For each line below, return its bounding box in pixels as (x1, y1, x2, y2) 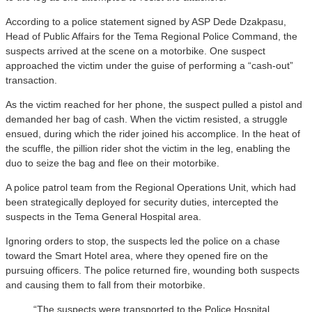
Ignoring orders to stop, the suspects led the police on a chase (6, 235, 280, 247)
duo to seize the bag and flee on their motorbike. (6, 157, 219, 169)
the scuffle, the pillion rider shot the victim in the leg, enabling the (6, 142, 290, 154)
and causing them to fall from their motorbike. (6, 279, 205, 290)
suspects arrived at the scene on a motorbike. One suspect (6, 45, 265, 56)
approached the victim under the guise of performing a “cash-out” (6, 59, 293, 71)
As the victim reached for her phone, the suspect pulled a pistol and (6, 98, 302, 110)
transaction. (6, 74, 57, 86)
